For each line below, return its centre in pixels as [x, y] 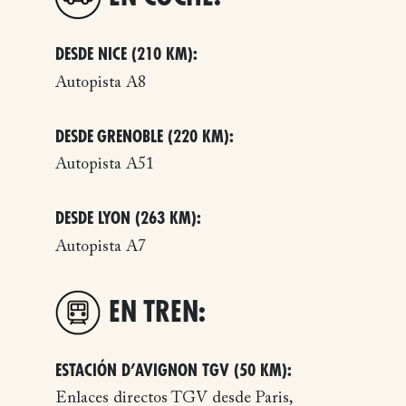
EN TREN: [157, 312]
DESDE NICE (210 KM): [126, 54]
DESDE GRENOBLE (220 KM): [144, 136]
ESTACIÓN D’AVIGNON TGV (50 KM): [173, 370]
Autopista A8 [100, 83]
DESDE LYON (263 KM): [128, 218]
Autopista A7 [100, 247]
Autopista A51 [104, 165]
